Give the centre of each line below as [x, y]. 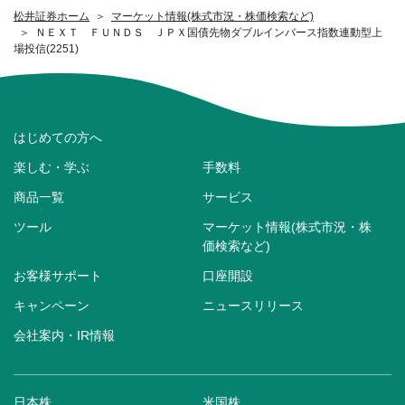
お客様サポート [58, 275]
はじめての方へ [58, 137]
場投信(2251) [46, 49]
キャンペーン [52, 305]
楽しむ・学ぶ [52, 167]
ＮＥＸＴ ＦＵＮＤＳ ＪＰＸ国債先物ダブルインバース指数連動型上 [209, 33]
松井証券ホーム [52, 17]
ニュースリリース [253, 305]
